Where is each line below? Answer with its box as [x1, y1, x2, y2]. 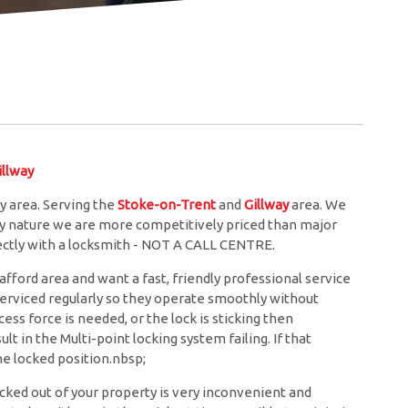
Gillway [244, 197, 290, 213]
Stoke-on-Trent [115, 197, 217, 213]
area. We [289, 197, 347, 213]
